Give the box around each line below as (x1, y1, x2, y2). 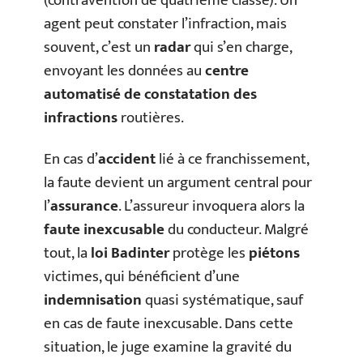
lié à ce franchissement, (156, 147, 309, 173)
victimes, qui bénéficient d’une (44, 264, 240, 290)
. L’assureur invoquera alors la (118, 194, 305, 220)
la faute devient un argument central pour (44, 170, 312, 196)
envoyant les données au (44, 58, 205, 83)
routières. (117, 105, 184, 130)
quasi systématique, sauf (142, 288, 303, 314)
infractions (44, 105, 117, 130)
